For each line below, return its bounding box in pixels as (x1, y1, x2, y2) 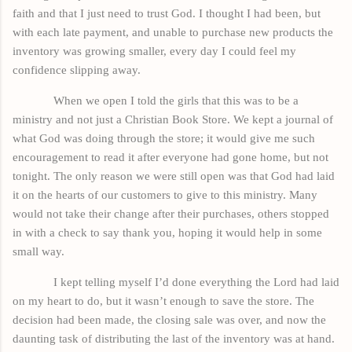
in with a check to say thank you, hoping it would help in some (13, 225, 322, 239)
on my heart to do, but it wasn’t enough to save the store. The (13, 294, 314, 307)
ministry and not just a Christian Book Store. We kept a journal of (13, 112, 333, 126)
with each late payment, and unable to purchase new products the (13, 25, 333, 38)
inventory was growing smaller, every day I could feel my (13, 44, 296, 57)
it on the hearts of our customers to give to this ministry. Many (13, 188, 317, 201)
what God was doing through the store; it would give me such (13, 131, 315, 145)
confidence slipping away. (13, 63, 141, 76)
